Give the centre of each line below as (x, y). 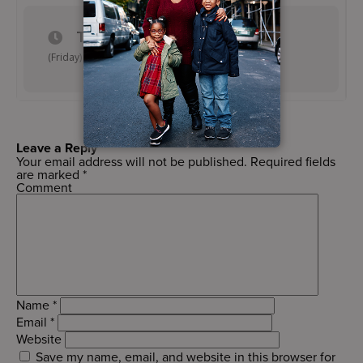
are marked (49, 174)
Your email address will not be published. (132, 161)
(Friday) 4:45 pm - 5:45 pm (107, 57)
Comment (44, 187)
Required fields (291, 161)
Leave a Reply (57, 148)
